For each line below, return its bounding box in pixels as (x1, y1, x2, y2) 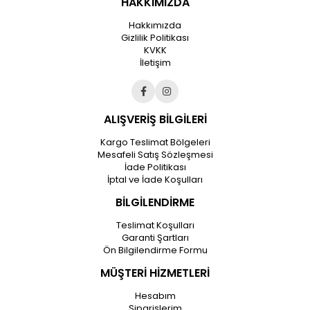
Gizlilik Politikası (121, 31, 189, 45)
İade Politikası (124, 161, 186, 174)
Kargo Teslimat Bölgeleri (100, 136, 210, 149)
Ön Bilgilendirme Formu (102, 244, 208, 257)
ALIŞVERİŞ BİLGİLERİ (103, 111, 207, 128)
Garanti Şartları (121, 231, 189, 245)
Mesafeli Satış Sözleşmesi (97, 148, 213, 162)
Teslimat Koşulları (116, 219, 194, 232)
